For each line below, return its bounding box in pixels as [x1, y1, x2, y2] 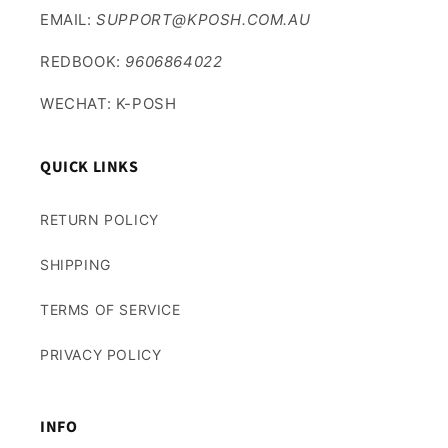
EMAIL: [40, 10, 97, 29]
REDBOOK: [40, 52, 126, 71]
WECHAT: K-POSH [40, 94, 177, 113]
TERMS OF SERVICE [40, 301, 181, 318]
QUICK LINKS [40, 156, 139, 178]
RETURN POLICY [40, 211, 159, 228]
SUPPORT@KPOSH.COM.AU [96, 10, 311, 29]
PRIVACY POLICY [40, 346, 162, 363]
